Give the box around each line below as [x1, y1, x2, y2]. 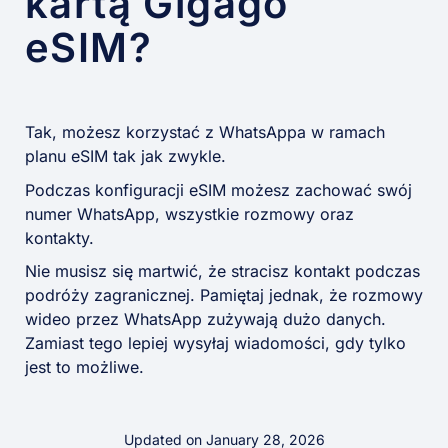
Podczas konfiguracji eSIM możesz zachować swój [25, 179, 412, 200]
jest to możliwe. [25, 357, 144, 378]
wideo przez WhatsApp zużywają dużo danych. [25, 309, 386, 330]
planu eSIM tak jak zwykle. [25, 146, 226, 167]
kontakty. [25, 227, 94, 248]
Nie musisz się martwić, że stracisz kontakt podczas [25, 261, 420, 282]
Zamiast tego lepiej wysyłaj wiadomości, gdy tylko [25, 333, 406, 354]
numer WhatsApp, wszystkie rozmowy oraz [25, 203, 354, 224]
